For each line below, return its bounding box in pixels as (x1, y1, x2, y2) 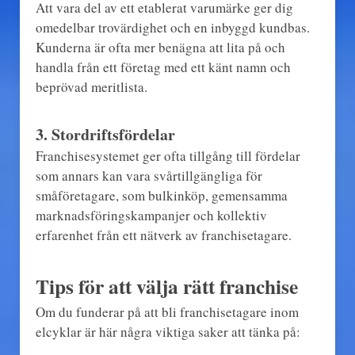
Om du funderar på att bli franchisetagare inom (35, 302, 299, 321)
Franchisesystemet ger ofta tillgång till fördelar (35, 146, 300, 165)
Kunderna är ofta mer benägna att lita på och (35, 37, 285, 56)
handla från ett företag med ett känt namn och (35, 57, 291, 76)
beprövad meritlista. (35, 77, 147, 96)
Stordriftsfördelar (51, 122, 175, 146)
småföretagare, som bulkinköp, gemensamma (35, 185, 288, 204)
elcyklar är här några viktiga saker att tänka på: (35, 322, 300, 341)
